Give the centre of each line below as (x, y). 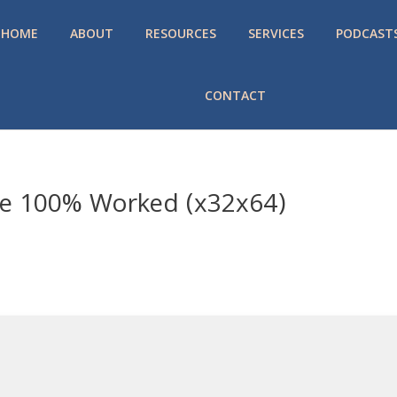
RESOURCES (180, 33)
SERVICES (276, 33)
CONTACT (235, 95)
